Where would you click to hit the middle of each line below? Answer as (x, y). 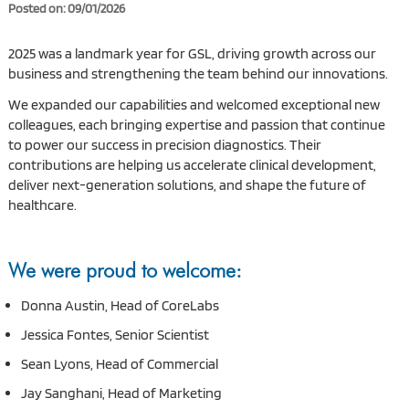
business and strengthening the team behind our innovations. (198, 73)
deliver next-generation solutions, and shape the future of (187, 184)
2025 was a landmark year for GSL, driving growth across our (192, 53)
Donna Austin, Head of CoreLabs (120, 305)
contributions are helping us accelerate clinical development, (192, 164)
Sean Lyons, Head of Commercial (119, 363)
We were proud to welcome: (125, 270)
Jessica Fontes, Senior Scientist (115, 334)
